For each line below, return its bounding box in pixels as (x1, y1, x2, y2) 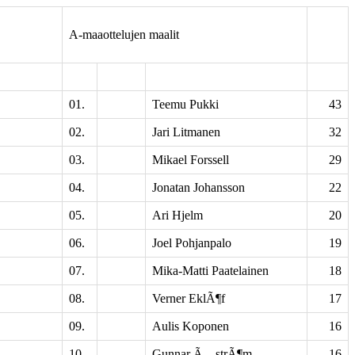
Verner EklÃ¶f (152, 292, 225, 305)
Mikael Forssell (152, 153, 229, 166)
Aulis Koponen (152, 319, 229, 333)
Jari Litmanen (152, 125, 220, 139)
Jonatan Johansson (152, 181, 245, 194)
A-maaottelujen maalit (69, 28, 179, 41)
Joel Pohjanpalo (152, 236, 231, 250)
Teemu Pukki (152, 97, 219, 111)
